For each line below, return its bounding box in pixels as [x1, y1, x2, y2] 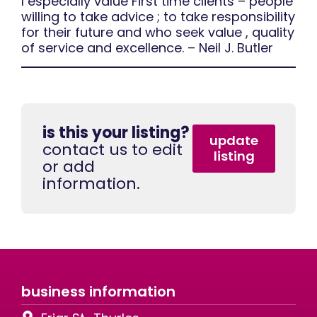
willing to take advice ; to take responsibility [21, 8, 295, 26]
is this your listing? [42, 121, 190, 144]
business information [21, 281, 175, 301]
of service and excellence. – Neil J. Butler [21, 39, 273, 57]
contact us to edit [42, 138, 183, 161]
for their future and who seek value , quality [21, 23, 294, 42]
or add [42, 155, 95, 178]
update [209, 131, 259, 149]
